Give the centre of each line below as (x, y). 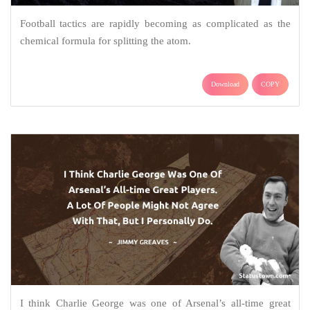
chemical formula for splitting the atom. (105, 40)
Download (225, 84)
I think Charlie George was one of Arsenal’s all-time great (155, 303)
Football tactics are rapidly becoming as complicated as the (155, 23)
